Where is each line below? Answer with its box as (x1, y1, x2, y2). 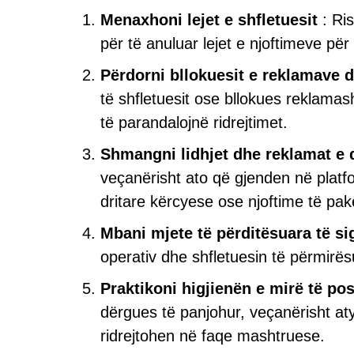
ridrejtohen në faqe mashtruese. (100, 327, 325, 345)
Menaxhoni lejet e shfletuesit (100, 11, 318, 28)
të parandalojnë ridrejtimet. (100, 114, 288, 131)
